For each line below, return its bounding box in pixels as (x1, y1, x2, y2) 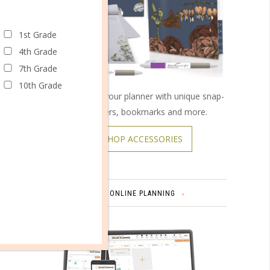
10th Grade (18, 79, 62, 91)
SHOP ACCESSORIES (102, 133, 183, 145)
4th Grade (18, 45, 57, 57)
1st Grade (18, 28, 57, 40)
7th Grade (18, 62, 57, 74)
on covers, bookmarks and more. (77, 106, 207, 118)
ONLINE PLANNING (109, 189, 175, 198)
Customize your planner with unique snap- (60, 90, 224, 102)
